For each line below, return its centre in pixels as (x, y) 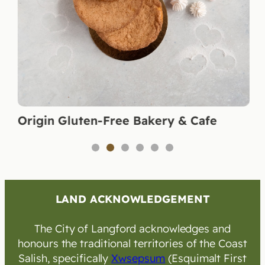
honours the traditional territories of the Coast (132, 244)
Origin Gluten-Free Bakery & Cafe (116, 121)
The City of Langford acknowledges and (132, 229)
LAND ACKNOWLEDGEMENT (132, 199)
